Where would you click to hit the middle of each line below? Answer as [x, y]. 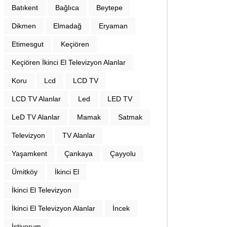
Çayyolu [123, 154]
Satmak [130, 117]
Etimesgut [28, 44]
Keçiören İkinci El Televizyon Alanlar [69, 62]
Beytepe [109, 8]
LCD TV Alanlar [36, 99]
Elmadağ [67, 26]
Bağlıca [67, 8]
